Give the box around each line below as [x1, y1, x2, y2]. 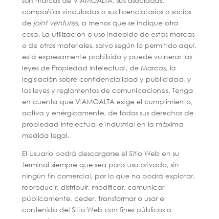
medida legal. [22, 131, 69, 140]
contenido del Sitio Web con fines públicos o [22, 205, 171, 214]
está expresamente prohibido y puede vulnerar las [22, 52, 192, 61]
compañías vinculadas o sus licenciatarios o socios [22, 7, 191, 16]
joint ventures [33, 18, 78, 27]
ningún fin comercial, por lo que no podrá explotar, [22, 171, 195, 180]
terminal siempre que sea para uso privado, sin [22, 160, 179, 169]
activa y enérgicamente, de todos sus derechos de [22, 108, 194, 117]
